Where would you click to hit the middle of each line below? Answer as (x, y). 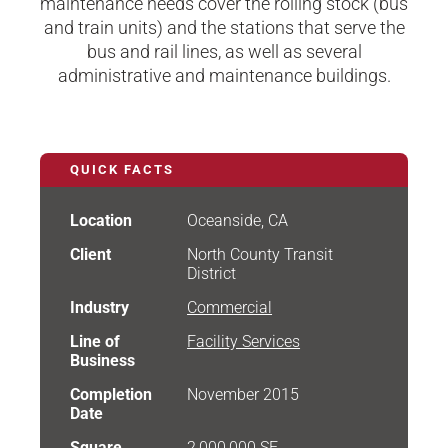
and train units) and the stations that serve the (224, 27)
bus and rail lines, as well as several (224, 51)
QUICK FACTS (122, 169)
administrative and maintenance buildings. (224, 75)
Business (102, 360)
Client (90, 254)
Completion (111, 394)
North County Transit (260, 254)
